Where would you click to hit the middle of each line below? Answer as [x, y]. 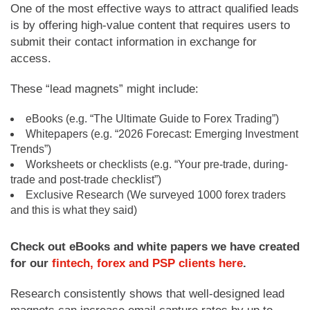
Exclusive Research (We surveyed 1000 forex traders [156, 194]
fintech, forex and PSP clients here [147, 263]
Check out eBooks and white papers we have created [155, 246]
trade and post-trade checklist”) [86, 179]
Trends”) [31, 149]
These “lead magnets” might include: [104, 89]
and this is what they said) [74, 210]
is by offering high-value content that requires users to [150, 25]
